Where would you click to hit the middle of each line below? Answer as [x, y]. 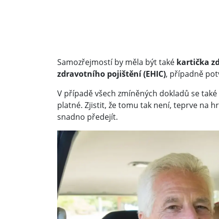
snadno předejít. [88, 117]
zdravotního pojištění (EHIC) [111, 74]
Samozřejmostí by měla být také [117, 62]
